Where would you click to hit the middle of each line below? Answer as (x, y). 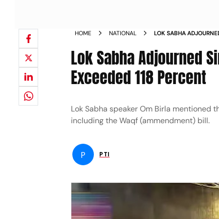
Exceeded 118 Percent (139, 77)
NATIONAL (123, 33)
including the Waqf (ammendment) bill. (141, 120)
